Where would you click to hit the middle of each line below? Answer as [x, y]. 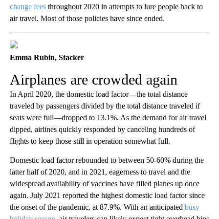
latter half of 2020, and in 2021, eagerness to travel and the [100, 172]
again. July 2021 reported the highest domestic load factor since [107, 196]
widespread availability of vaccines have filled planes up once [105, 184]
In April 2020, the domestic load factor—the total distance [99, 94]
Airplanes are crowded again [94, 80]
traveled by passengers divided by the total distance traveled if [105, 106]
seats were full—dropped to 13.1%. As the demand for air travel [108, 118]
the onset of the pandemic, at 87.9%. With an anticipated [97, 207]
